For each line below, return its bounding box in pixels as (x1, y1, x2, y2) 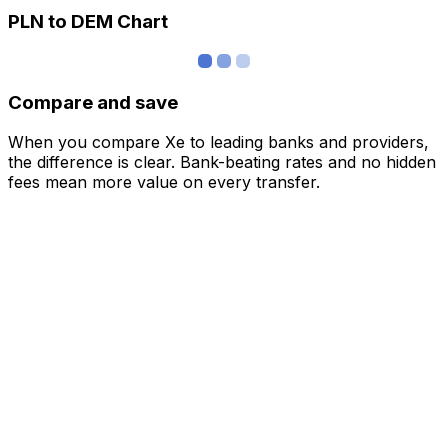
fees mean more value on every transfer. (8, 172, 320, 193)
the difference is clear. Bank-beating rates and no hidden (8, 152, 436, 173)
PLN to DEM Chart (8, 10, 168, 34)
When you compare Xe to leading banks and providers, (8, 132, 429, 153)
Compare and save (8, 90, 178, 114)
